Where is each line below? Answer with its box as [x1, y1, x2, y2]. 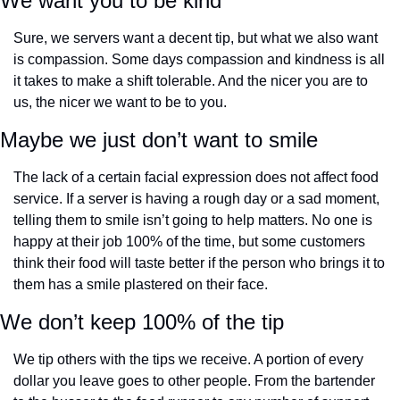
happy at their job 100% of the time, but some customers [13, 234, 365, 250]
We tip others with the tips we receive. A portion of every [13, 352, 363, 368]
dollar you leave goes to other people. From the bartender [13, 373, 375, 389]
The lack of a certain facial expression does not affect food [13, 170, 379, 186]
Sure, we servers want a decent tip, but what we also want [13, 30, 378, 46]
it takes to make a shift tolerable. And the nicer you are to [13, 73, 368, 89]
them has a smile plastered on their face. [13, 277, 268, 293]
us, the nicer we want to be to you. [13, 95, 227, 111]
